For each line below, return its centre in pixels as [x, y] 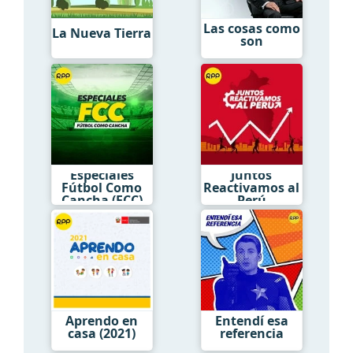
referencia [251, 334]
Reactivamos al [251, 187]
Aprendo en [102, 321]
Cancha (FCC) [102, 200]
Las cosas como [251, 29]
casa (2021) [102, 334]
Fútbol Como [102, 187]
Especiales [102, 175]
